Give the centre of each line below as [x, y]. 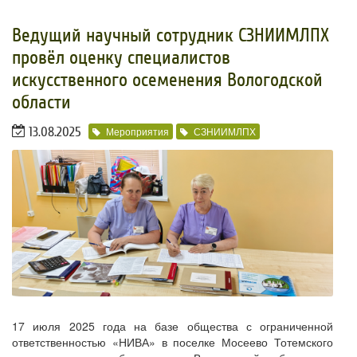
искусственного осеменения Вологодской [167, 80]
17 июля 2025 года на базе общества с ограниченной [173, 326]
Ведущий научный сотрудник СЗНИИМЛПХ [171, 36]
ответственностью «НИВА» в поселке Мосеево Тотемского [173, 341]
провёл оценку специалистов [121, 58]
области [41, 103]
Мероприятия [137, 131]
